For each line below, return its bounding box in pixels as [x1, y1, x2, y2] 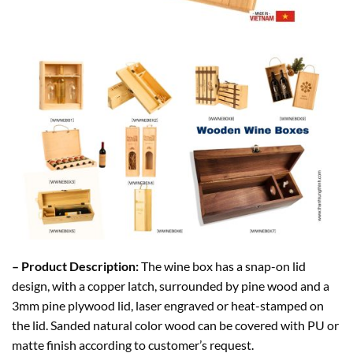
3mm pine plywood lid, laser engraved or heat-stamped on [12, 297, 324, 313]
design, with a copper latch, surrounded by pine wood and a [12, 277, 329, 293]
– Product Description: [12, 258, 141, 273]
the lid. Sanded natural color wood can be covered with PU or [12, 317, 339, 333]
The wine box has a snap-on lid [141, 258, 306, 273]
